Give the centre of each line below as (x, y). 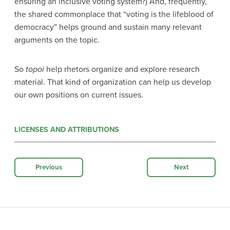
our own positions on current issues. (79, 95)
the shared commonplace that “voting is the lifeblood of (114, 15)
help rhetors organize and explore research (123, 70)
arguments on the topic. (57, 40)
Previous (49, 168)
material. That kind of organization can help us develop (113, 82)
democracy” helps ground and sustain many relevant (108, 27)
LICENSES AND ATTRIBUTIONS (67, 130)
